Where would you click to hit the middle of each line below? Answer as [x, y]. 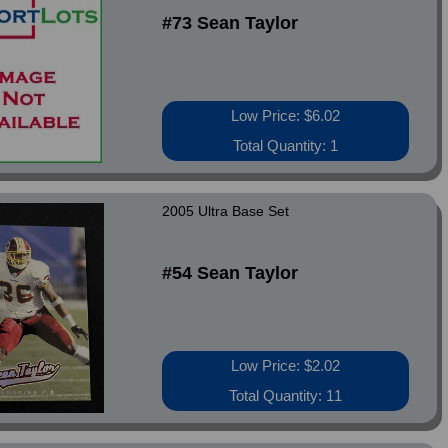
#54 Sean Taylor [230, 273]
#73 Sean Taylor [230, 23]
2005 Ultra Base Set [226, 211]
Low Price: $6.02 [286, 115]
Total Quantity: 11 [286, 395]
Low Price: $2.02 [286, 365]
